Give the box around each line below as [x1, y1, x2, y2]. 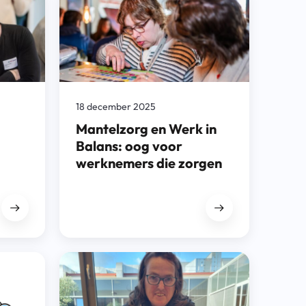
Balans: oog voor [75, 137, 182, 154]
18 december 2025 [75, 100, 156, 113]
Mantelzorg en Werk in [75, 120, 217, 137]
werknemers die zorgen [75, 154, 222, 171]
